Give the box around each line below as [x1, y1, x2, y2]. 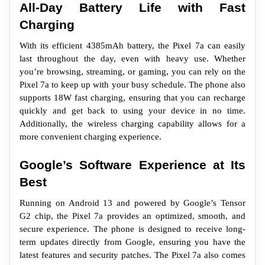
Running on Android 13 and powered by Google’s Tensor [20, 198, 245, 208]
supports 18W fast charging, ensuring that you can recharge [20, 92, 245, 102]
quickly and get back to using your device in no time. [20, 105, 245, 115]
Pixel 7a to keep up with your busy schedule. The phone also [20, 79, 245, 89]
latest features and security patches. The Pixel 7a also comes [20, 250, 245, 260]
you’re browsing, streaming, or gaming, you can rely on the [20, 66, 245, 76]
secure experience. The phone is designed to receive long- [20, 224, 245, 234]
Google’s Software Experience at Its [20, 157, 245, 172]
